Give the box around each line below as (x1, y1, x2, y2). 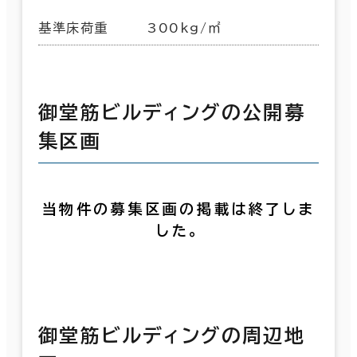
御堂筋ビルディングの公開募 (38, 102, 306, 122)
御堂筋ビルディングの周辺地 (38, 326, 306, 346)
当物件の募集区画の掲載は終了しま (41, 202, 316, 217)
